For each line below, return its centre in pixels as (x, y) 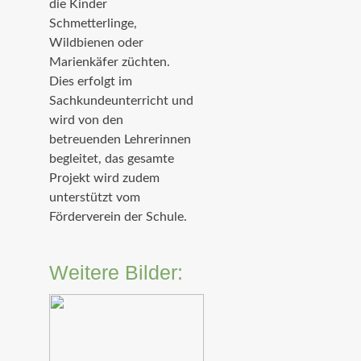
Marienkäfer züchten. (110, 62)
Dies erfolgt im (91, 81)
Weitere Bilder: (116, 272)
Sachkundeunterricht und (121, 100)
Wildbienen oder (96, 42)
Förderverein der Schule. (120, 216)
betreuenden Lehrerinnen (120, 139)
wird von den (86, 120)
